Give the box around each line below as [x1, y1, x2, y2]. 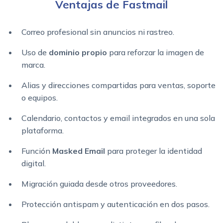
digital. [21, 158, 46, 169]
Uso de [21, 47, 49, 58]
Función [21, 146, 52, 156]
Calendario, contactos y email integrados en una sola [21, 113, 215, 123]
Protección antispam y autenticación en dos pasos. [21, 199, 210, 210]
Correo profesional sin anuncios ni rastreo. [21, 27, 174, 37]
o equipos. [21, 93, 58, 103]
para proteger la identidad [105, 146, 202, 156]
